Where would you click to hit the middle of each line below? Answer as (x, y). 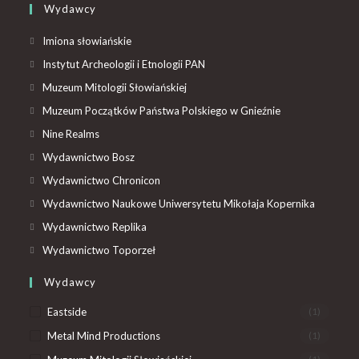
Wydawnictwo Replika (95, 226)
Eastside (67, 311)
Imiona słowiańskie (87, 40)
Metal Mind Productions (104, 335)
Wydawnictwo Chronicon (102, 180)
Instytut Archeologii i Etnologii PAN (124, 64)
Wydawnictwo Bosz (89, 157)
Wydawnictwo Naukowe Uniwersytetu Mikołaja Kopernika (179, 203)
